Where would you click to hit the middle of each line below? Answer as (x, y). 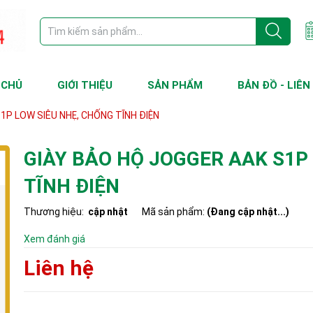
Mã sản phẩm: (174, 212)
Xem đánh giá (54, 239)
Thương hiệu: (54, 212)
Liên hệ (59, 268)
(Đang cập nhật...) (248, 212)
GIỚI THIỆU (85, 86)
